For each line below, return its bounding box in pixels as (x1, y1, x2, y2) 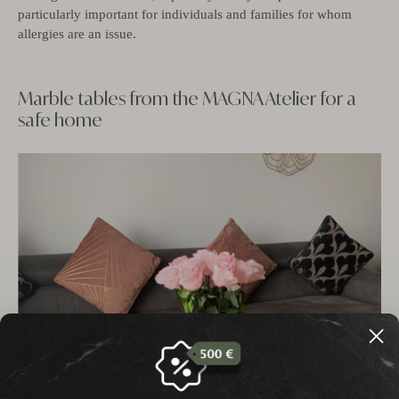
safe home (18, 108, 102, 131)
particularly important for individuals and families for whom (18, 6, 352, 21)
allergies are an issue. (18, 26, 136, 41)
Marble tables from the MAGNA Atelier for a (18, 86, 356, 110)
